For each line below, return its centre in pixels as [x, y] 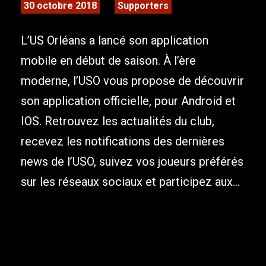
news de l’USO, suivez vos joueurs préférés [132, 162]
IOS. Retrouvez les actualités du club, [118, 121]
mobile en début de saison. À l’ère [108, 61]
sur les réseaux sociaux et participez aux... [130, 182]
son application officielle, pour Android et [128, 101]
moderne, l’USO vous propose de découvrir [132, 81]
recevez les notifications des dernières [123, 142]
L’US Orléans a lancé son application [115, 41]
